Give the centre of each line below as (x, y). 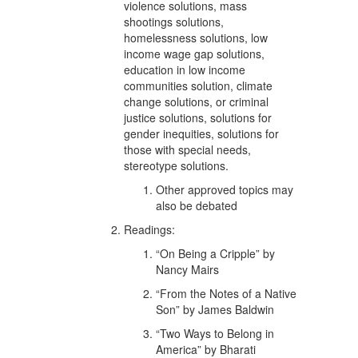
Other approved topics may (225, 189)
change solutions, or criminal (196, 101)
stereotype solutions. (178, 165)
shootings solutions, (174, 22)
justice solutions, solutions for (198, 117)
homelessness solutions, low (196, 38)
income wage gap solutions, (194, 54)
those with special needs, (187, 149)
